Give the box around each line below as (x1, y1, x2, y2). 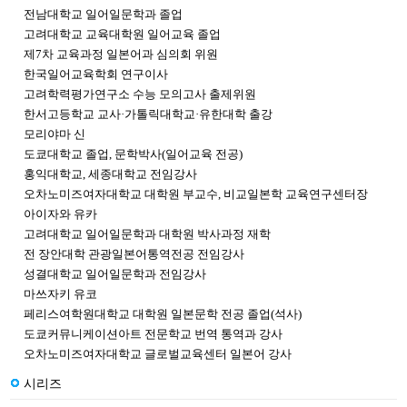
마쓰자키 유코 (24, 287, 97, 301)
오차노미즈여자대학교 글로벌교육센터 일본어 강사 (24, 347, 292, 361)
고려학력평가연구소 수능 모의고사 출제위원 (24, 87, 256, 101)
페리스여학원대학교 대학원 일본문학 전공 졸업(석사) (24, 307, 302, 321)
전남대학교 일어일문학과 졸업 (24, 7, 183, 21)
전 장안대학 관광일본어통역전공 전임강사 (24, 247, 244, 261)
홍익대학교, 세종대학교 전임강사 (24, 167, 197, 181)
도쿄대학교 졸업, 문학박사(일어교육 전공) (24, 147, 243, 161)
